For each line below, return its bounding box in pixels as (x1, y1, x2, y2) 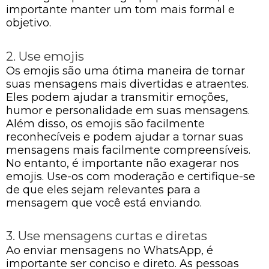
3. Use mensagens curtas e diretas (6, 229, 207, 243)
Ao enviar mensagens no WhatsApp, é (6, 244, 213, 257)
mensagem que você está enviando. (6, 196, 202, 210)
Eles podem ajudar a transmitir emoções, (6, 90, 228, 104)
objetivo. (6, 16, 51, 29)
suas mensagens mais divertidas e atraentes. (6, 77, 249, 91)
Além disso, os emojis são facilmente (6, 116, 205, 130)
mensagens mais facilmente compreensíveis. (6, 143, 250, 157)
